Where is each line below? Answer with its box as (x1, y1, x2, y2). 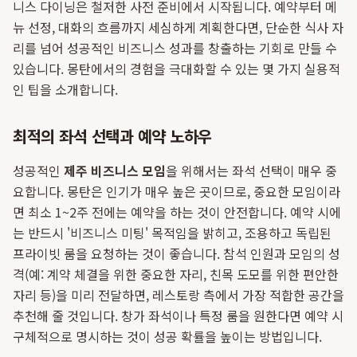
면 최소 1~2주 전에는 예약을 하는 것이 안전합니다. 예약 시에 (13, 202, 341, 222)
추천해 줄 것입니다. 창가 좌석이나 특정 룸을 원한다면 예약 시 (13, 306, 343, 325)
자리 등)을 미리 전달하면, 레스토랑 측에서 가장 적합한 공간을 (13, 285, 344, 304)
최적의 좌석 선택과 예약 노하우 (13, 124, 212, 147)
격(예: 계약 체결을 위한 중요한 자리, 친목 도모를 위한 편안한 (13, 265, 339, 284)
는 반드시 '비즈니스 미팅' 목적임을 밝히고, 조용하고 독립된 (13, 223, 331, 242)
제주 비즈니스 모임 (64, 161, 166, 180)
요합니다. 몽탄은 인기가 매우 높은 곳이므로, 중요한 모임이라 (13, 182, 340, 201)
